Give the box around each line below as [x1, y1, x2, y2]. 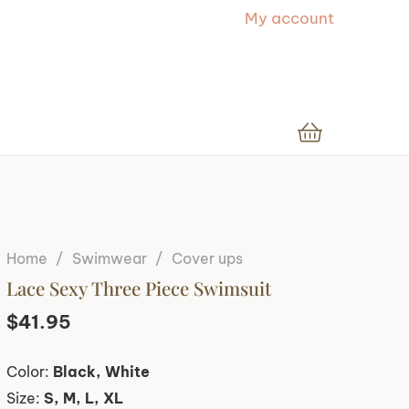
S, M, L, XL [43, 388, 123, 407]
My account [245, 8, 334, 28]
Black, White [52, 362, 150, 381]
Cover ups [172, 249, 244, 267]
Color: [5, 362, 53, 381]
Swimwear [71, 249, 147, 267]
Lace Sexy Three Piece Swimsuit [5, 276, 271, 300]
